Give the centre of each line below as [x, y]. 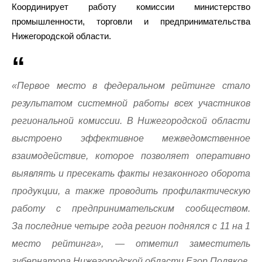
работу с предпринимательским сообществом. [131, 208]
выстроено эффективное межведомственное [131, 138]
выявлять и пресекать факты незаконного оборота [131, 173]
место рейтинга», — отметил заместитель [131, 244]
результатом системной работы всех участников [131, 103]
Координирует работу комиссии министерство [131, 7]
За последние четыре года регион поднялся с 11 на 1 [131, 226]
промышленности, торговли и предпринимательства [131, 21]
